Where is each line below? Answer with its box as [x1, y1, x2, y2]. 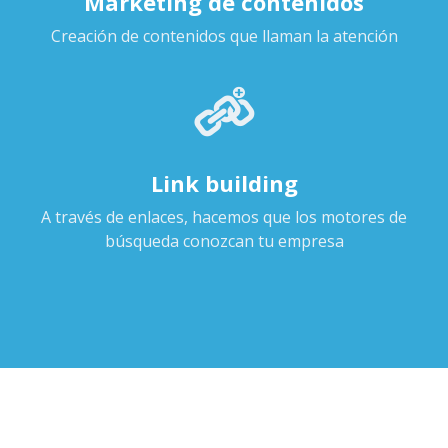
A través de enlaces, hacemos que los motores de [41, 205, 407, 228]
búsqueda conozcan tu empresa [104, 229, 344, 252]
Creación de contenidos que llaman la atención [50, 24, 398, 47]
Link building [150, 167, 298, 198]
